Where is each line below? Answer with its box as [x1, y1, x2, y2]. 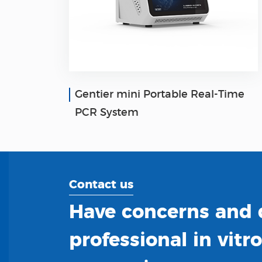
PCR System [74, 107, 139, 118]
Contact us [68, 178, 133, 191]
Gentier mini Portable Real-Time [74, 89, 244, 100]
